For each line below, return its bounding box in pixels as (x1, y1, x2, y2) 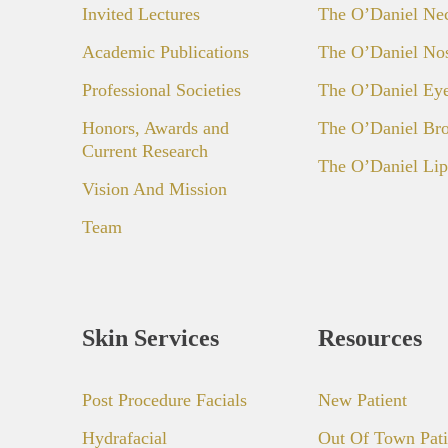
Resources (318, 324, 422, 351)
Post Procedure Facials (82, 389, 247, 410)
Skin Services (82, 324, 219, 351)
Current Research (82, 140, 208, 161)
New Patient (318, 389, 407, 410)
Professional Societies (82, 79, 241, 100)
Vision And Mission (82, 178, 227, 199)
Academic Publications (82, 41, 249, 62)
